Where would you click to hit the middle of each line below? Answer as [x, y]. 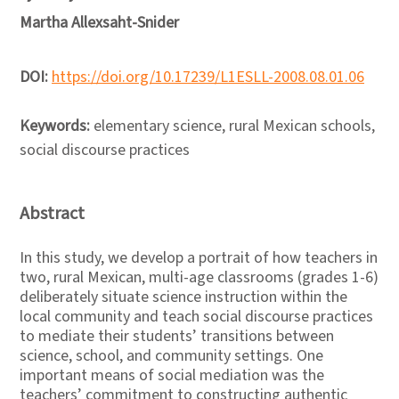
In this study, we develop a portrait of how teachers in [199, 258]
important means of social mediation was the [172, 375]
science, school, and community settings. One [171, 356]
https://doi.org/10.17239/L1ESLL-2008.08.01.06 [208, 77]
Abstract [52, 214]
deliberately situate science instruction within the [183, 297]
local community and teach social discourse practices [196, 317]
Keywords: [57, 126]
